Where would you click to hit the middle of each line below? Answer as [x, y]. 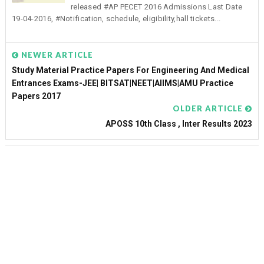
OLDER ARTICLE [209, 108]
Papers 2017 [36, 96]
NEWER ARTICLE [56, 55]
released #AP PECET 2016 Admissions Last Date [156, 7]
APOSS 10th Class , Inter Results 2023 [179, 123]
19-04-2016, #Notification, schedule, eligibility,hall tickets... [116, 19]
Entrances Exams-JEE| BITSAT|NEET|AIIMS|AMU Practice [122, 83]
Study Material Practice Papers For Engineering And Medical [130, 70]
